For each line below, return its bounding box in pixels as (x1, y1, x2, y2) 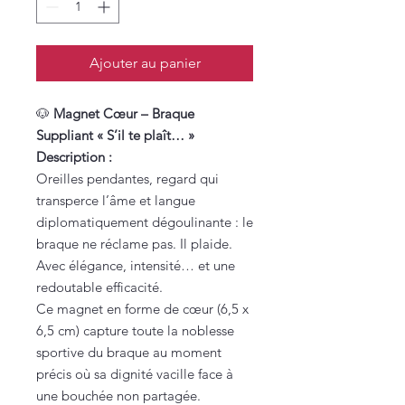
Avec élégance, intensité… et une (36, 256, 235, 274)
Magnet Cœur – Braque (53, 104, 194, 122)
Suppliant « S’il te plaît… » (36, 126, 194, 144)
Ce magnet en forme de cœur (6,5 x (36, 299, 249, 317)
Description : (36, 147, 112, 165)
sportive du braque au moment (36, 343, 221, 361)
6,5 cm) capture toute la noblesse (36, 321, 234, 339)
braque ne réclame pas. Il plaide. (36, 234, 232, 252)
